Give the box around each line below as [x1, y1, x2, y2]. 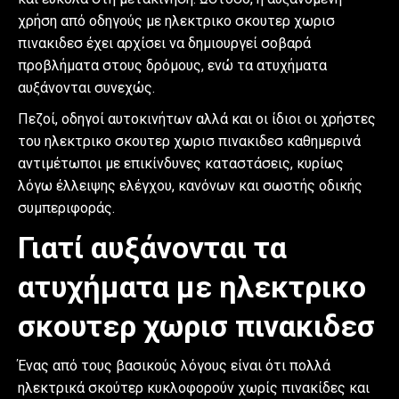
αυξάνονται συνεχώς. [18, 78, 155, 96]
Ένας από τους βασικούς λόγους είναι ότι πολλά [18, 356, 330, 374]
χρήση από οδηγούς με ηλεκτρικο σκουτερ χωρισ [18, 12, 335, 29]
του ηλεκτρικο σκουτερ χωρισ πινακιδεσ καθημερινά [18, 132, 361, 150]
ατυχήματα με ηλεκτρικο [18, 268, 366, 305]
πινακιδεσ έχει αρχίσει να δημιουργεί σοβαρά [18, 34, 311, 52]
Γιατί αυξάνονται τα [18, 229, 287, 265]
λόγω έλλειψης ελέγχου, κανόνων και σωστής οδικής [18, 176, 362, 194]
